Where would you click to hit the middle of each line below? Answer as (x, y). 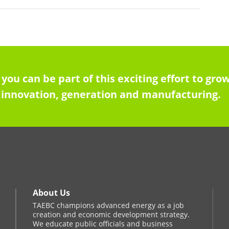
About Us (52, 192)
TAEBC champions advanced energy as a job (109, 205)
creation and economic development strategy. (111, 215)
